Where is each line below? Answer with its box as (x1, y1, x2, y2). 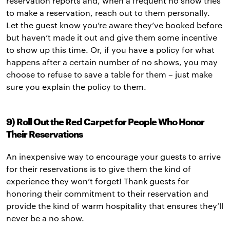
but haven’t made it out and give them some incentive (6, 32, 217, 43)
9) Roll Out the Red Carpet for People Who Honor (6, 116, 204, 128)
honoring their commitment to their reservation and (6, 188, 208, 199)
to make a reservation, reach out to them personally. (6, 8, 210, 18)
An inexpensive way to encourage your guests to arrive (6, 151, 221, 162)
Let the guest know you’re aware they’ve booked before (6, 20, 222, 30)
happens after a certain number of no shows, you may (6, 57, 218, 67)
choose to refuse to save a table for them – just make (6, 69, 213, 80)
